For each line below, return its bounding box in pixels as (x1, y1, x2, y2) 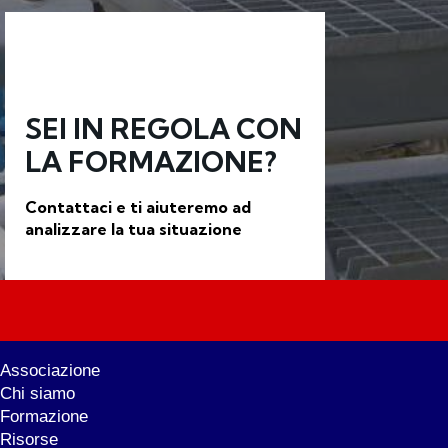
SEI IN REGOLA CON (25, 111, 302, 147)
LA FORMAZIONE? (25, 144, 277, 180)
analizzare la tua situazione (25, 218, 242, 239)
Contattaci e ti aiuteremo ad (25, 196, 251, 217)
